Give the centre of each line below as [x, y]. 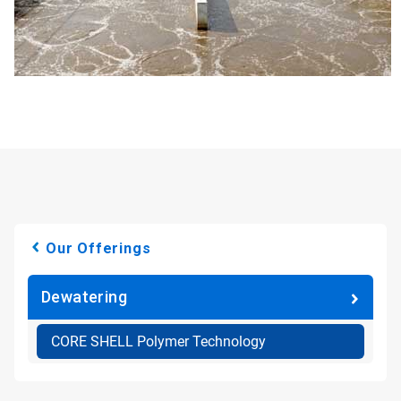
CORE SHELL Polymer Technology [158, 341]
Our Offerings [98, 248]
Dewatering [84, 297]
